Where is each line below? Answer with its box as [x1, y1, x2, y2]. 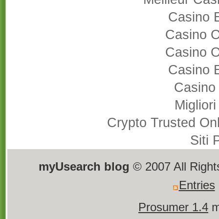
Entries [178, 178, 215, 192]
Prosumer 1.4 [138, 200, 208, 214]
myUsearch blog [38, 160, 133, 174]
